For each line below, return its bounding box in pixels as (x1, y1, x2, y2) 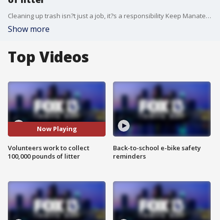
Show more (8, 24, 50, 34)
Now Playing (36, 124, 77, 134)
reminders (113, 151, 146, 161)
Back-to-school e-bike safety (113, 143, 201, 152)
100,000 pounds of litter (8, 151, 80, 161)
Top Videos (8, 47, 89, 67)
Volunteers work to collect (8, 143, 89, 152)
